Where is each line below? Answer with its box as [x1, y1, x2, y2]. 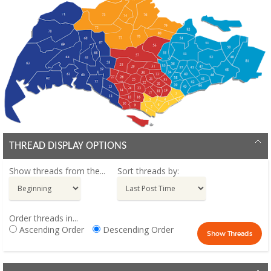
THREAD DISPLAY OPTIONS [9, 140, 126, 152]
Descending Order [100, 223, 174, 235]
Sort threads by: [117, 165, 179, 177]
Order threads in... [9, 212, 78, 224]
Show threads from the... [9, 165, 105, 177]
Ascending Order [17, 223, 84, 235]
